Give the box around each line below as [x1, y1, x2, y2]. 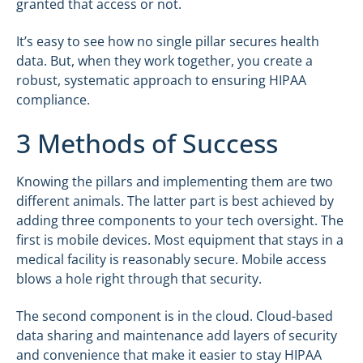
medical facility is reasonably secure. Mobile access [16, 250, 327, 268]
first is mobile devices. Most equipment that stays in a [16, 230, 344, 249]
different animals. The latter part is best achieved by [16, 191, 334, 210]
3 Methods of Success [16, 125, 278, 160]
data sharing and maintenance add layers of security [16, 326, 337, 344]
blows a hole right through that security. [16, 269, 262, 288]
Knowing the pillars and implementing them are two [16, 172, 333, 190]
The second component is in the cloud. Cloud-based [16, 306, 333, 325]
